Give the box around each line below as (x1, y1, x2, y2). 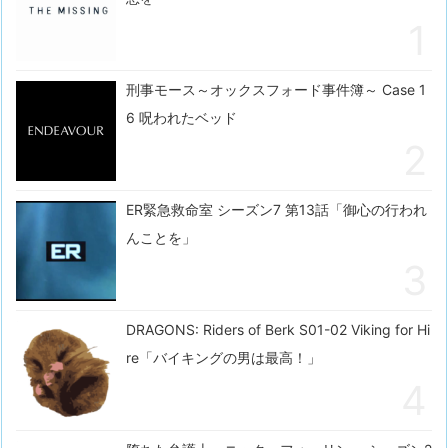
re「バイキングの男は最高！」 (126, 349, 321, 367)
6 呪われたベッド (126, 109, 237, 127)
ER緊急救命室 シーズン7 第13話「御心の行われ (126, 201, 427, 219)
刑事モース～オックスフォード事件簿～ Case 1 (126, 81, 426, 99)
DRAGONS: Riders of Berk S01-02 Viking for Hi (126, 321, 430, 339)
